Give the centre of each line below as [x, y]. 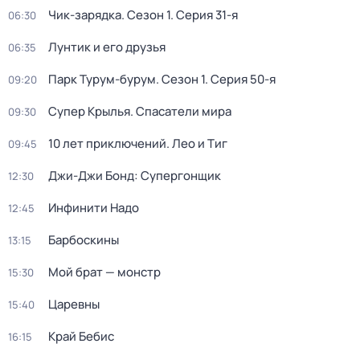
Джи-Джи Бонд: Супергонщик [135, 176]
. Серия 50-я [240, 79]
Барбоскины [84, 240]
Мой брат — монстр [104, 272]
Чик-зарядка [85, 15]
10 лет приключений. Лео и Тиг [138, 143]
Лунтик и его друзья [107, 47]
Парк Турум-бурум [102, 79]
